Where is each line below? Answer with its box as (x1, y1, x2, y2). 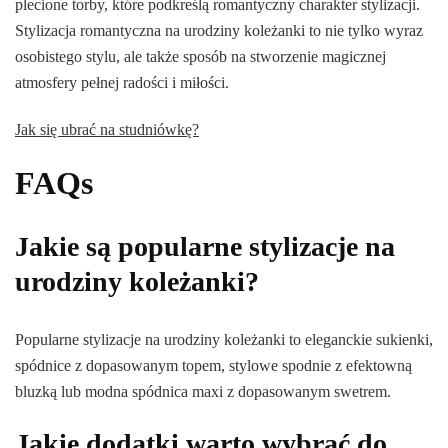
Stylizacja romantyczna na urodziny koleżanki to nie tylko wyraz (15, 22, 423, 40)
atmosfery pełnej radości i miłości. (15, 74, 229, 92)
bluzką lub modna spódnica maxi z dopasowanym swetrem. (15, 383, 391, 401)
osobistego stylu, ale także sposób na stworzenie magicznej (15, 48, 386, 66)
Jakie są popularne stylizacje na (15, 231, 395, 263)
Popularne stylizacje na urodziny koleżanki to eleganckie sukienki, (15, 331, 433, 349)
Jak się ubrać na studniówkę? (15, 121, 199, 139)
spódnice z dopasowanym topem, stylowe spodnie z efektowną (15, 357, 412, 375)
